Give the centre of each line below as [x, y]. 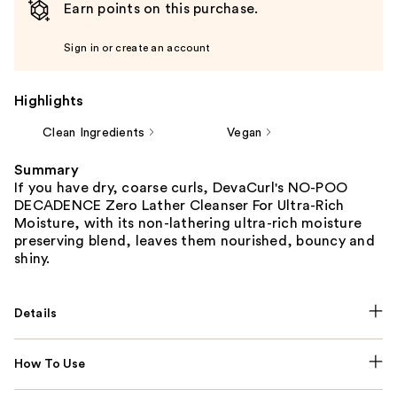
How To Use [50, 364]
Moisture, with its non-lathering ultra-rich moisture [188, 223]
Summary [47, 170]
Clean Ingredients [94, 132]
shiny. [32, 258]
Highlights [49, 101]
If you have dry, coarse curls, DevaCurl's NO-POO [181, 187]
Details [36, 313]
